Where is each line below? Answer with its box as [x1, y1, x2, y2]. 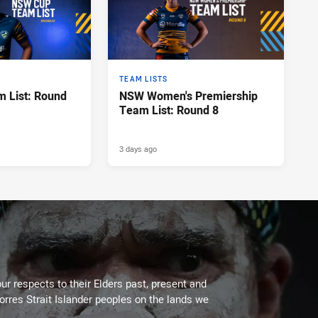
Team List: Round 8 [119, 102, 219, 118]
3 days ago [119, 143, 157, 154]
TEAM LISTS [119, 74, 168, 84]
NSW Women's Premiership [119, 87, 258, 104]
